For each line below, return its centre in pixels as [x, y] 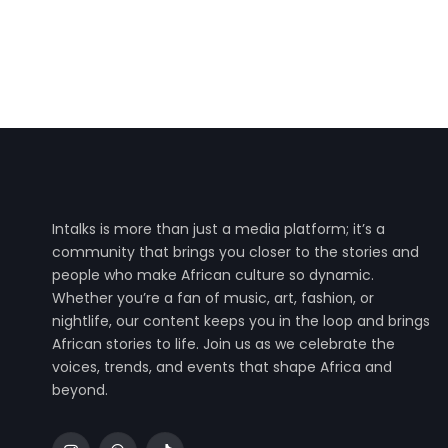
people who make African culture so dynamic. [213, 275]
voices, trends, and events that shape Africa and [222, 367]
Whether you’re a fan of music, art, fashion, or [213, 298]
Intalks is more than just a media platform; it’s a [218, 229]
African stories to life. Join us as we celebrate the [223, 344]
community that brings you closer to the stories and [235, 252]
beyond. [80, 390]
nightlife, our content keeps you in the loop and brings [241, 321]
